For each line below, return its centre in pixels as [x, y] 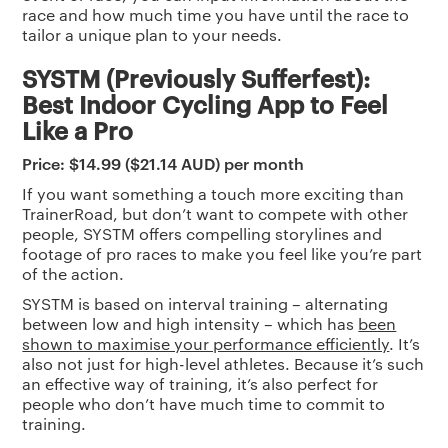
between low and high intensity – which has [190, 324]
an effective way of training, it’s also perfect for [200, 384]
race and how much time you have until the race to [216, 15]
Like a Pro [78, 130]
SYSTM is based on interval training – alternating [205, 304]
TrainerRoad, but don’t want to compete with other [215, 214]
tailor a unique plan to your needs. [152, 35]
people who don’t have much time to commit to [204, 404]
